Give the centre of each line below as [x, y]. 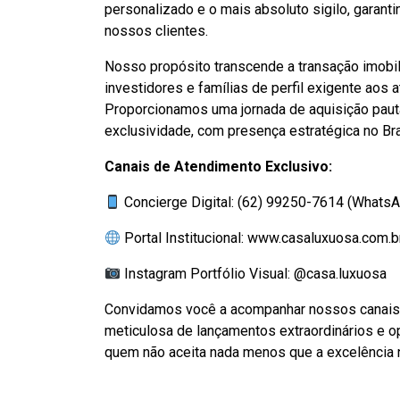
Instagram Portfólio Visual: [208, 274]
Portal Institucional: [184, 238]
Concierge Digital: [179, 202]
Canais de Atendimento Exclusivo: [218, 167]
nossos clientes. [156, 31]
